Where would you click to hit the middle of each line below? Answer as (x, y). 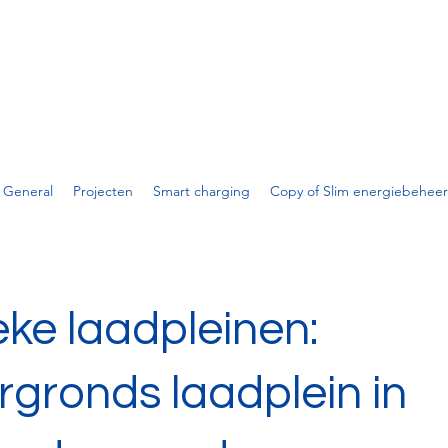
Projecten (103, 191)
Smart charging (201, 191)
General (28, 191)
